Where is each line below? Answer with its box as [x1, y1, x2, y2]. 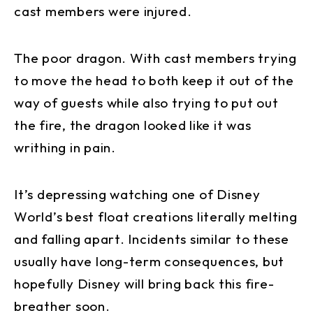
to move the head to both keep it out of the [14, 72, 294, 89]
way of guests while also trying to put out [14, 94, 279, 112]
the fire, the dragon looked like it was [14, 117, 252, 134]
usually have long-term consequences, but [14, 253, 284, 270]
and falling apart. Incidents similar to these [14, 231, 289, 248]
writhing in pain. [14, 139, 116, 156]
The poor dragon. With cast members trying [14, 50, 297, 67]
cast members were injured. [14, 3, 192, 20]
